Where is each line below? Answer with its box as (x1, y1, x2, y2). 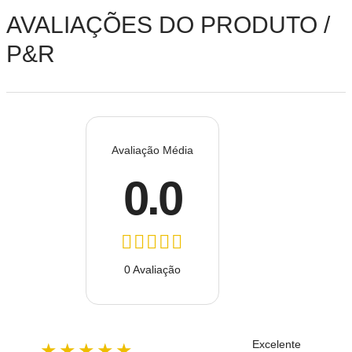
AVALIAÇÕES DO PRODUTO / (6, 12, 330, 38)
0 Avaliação (124, 262, 181, 276)
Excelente (252, 338, 301, 350)
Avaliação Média (112, 143, 193, 156)
